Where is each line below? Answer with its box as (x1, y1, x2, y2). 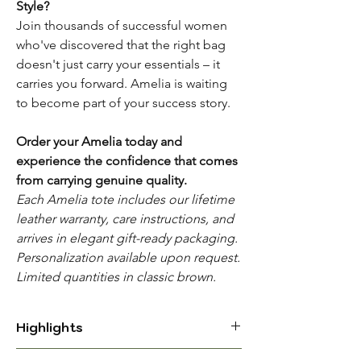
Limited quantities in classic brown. (16, 269, 216, 285)
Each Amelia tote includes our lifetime (16, 192, 234, 208)
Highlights (16, 319, 83, 336)
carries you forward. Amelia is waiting (16, 76, 227, 92)
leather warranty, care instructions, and (16, 211, 234, 227)
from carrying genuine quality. (16, 172, 187, 189)
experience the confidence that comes (16, 153, 238, 169)
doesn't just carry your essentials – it (16, 56, 220, 73)
